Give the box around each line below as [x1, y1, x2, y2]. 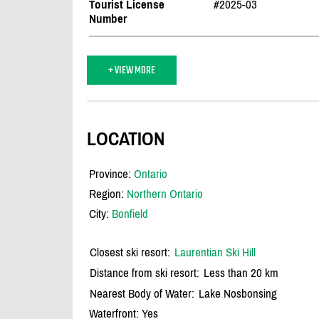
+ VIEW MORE [108, 61, 155, 80]
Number [89, 11, 127, 26]
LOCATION [87, 127, 164, 150]
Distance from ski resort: [90, 266, 199, 281]
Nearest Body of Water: [90, 286, 194, 301]
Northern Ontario [127, 187, 203, 202]
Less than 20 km [204, 266, 278, 281]
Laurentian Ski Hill [174, 245, 256, 260]
